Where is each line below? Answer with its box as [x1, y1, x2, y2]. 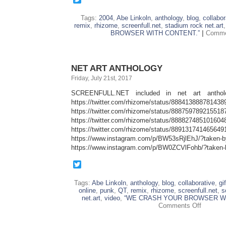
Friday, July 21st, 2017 [71, 75, 132, 82]
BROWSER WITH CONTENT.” [110, 29, 200, 37]
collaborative [178, 179, 215, 187]
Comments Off [158, 202, 201, 209]
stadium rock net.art [164, 22, 223, 29]
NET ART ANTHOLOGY [71, 63, 162, 73]
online [78, 187, 96, 194]
